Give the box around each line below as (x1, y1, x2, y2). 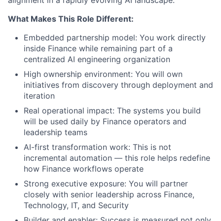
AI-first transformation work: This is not (24, 142, 171, 152)
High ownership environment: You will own (24, 69, 183, 79)
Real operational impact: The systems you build (24, 106, 201, 116)
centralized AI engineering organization (24, 54, 170, 65)
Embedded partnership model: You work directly (24, 33, 206, 43)
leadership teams (24, 127, 87, 138)
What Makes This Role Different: (8, 14, 134, 24)
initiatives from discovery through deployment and (24, 80, 213, 90)
